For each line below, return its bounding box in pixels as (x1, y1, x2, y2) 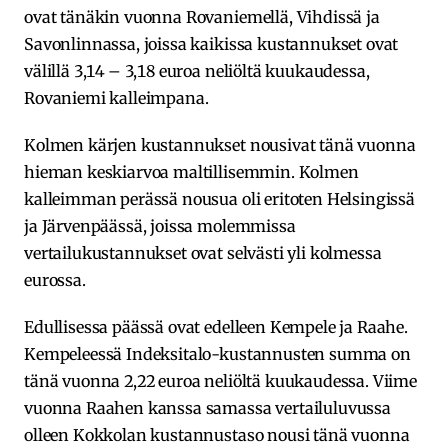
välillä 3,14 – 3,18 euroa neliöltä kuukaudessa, (24, 60, 370, 81)
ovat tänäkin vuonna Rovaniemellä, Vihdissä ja (24, 6, 380, 27)
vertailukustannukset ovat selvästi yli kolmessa (24, 242, 382, 263)
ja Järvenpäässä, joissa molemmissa (24, 215, 296, 236)
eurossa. (24, 269, 86, 290)
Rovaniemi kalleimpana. (24, 87, 209, 108)
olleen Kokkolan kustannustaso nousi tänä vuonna (24, 424, 410, 445)
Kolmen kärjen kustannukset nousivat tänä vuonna (24, 134, 416, 155)
